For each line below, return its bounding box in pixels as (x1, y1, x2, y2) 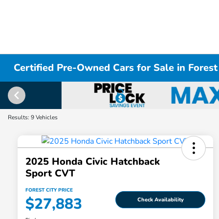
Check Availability (137, 196, 184, 203)
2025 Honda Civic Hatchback (25, 155, 160, 169)
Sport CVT (25, 167, 75, 180)
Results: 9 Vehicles (8, 113, 58, 121)
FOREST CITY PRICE (25, 187, 73, 194)
